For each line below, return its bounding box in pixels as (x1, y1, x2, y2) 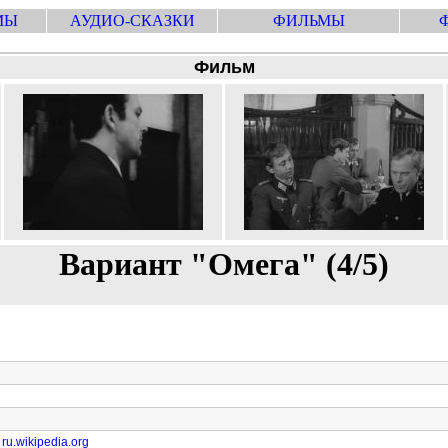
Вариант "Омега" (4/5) (59, 246, 389, 282)
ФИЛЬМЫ (272, 12, 345, 29)
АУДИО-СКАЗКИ (69, 12, 195, 29)
